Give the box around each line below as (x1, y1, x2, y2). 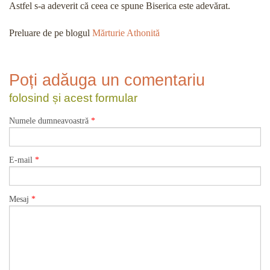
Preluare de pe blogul (9, 28, 92, 38)
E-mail (9, 155, 35, 165)
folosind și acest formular (9, 92, 137, 104)
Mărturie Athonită (92, 28, 160, 38)
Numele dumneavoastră (9, 116, 91, 125)
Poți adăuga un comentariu (9, 71, 205, 89)
